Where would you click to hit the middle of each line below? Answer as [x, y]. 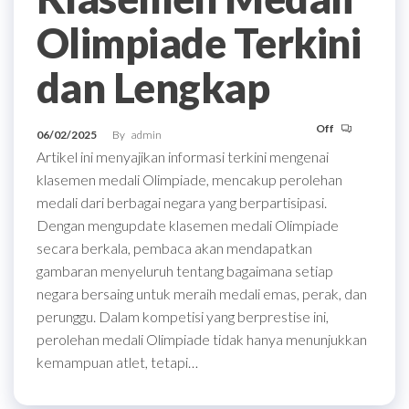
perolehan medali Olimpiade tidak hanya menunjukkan [202, 339]
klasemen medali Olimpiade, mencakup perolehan [189, 179]
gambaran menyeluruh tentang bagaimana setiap [185, 270]
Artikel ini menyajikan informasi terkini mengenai [183, 156]
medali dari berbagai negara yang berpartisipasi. [182, 202]
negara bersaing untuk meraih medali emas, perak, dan [202, 293]
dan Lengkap [153, 87]
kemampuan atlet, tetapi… [117, 362]
